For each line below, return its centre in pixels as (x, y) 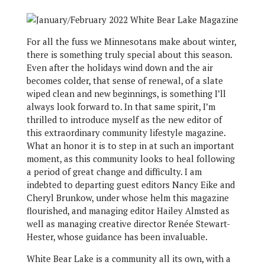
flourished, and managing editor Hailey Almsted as (128, 211)
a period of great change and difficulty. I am (114, 172)
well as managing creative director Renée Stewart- (128, 224)
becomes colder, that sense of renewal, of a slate (125, 80)
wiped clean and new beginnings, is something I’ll (126, 93)
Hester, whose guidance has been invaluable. (117, 237)
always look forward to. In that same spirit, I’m (121, 106)
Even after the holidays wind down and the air (119, 67)
